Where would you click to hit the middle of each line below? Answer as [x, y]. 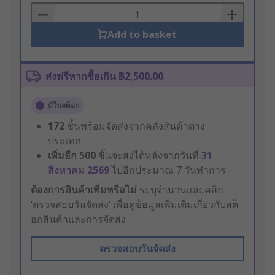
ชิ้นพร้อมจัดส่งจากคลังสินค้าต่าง [136, 126]
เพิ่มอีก [62, 156]
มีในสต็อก [64, 106]
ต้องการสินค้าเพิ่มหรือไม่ [84, 190]
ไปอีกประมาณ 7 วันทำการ [169, 170]
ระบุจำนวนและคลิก [180, 190]
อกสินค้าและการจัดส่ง [78, 219]
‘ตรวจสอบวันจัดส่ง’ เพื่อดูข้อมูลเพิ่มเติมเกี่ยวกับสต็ [134, 205]
